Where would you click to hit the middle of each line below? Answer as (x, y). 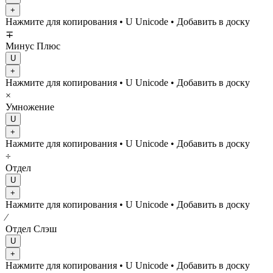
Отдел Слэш (31, 229)
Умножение (30, 107)
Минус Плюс (33, 46)
